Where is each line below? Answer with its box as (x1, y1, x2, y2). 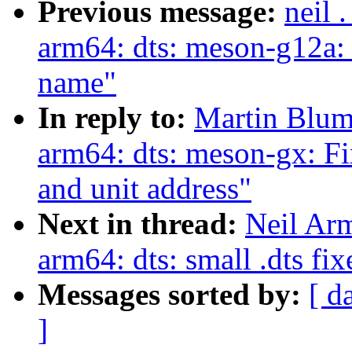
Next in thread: (38, 207, 245, 241)
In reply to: (38, 101, 194, 135)
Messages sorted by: (38, 277, 309, 312)
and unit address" (38, 171, 251, 206)
